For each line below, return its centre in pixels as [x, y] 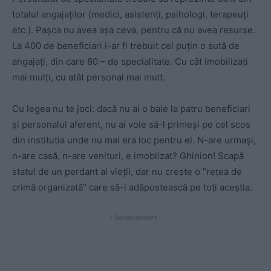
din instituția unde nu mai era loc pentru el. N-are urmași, [134, 140]
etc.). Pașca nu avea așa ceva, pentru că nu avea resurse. [134, 30]
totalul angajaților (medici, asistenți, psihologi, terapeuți [130, 14]
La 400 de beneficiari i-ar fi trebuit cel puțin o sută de [126, 45]
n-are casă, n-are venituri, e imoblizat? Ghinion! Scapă [128, 155]
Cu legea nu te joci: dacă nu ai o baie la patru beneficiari [131, 108]
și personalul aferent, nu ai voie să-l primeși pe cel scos [131, 124]
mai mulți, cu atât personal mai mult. [89, 77]
